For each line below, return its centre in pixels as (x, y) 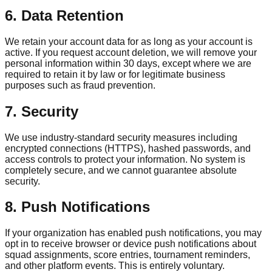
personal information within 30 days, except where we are (128, 63)
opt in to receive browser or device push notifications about (131, 244)
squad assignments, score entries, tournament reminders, (127, 255)
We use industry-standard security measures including (121, 137)
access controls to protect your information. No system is (125, 159)
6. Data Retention (64, 15)
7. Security (42, 111)
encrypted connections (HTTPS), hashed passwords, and (128, 148)
